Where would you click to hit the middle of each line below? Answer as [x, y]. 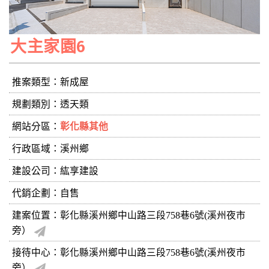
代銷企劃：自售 [46, 193]
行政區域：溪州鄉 [50, 148]
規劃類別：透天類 [50, 104]
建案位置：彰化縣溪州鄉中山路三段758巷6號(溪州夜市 [129, 215]
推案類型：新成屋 [50, 82]
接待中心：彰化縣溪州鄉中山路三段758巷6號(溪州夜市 [129, 252]
